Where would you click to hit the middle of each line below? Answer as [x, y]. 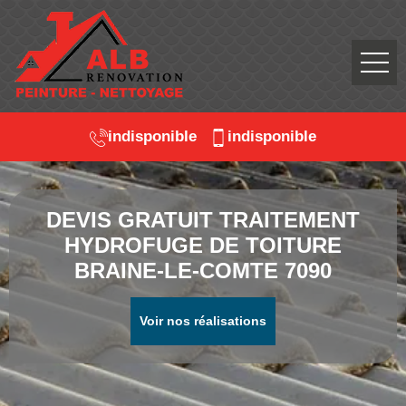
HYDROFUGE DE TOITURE [203, 245]
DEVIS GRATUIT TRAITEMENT [203, 220]
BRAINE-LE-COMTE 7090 [203, 271]
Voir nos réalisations [203, 321]
